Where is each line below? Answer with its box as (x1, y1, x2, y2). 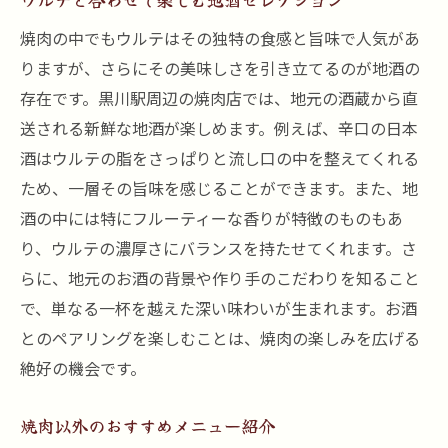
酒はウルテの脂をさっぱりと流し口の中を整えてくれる (20, 146, 419, 170)
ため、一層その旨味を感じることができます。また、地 (20, 176, 418, 200)
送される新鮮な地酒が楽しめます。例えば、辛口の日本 (20, 116, 418, 140)
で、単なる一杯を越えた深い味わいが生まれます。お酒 (20, 296, 417, 320)
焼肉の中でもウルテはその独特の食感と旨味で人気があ (20, 26, 420, 50)
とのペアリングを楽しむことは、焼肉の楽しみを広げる (20, 326, 420, 350)
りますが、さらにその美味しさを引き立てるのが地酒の (20, 56, 420, 80)
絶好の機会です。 (20, 356, 146, 380)
